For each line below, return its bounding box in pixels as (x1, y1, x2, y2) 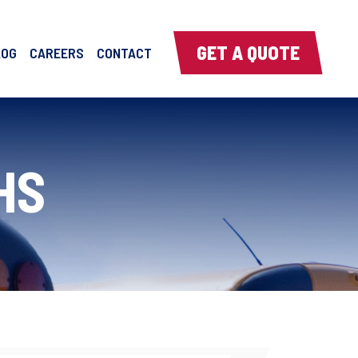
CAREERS (30, 44, 85, 62)
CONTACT (97, 44, 153, 62)
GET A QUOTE (197, 40, 300, 64)
